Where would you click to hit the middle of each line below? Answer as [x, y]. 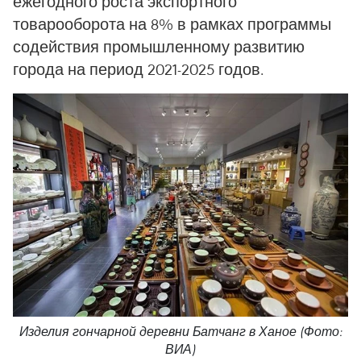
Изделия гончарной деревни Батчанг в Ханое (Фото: [180, 332]
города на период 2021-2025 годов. [139, 69]
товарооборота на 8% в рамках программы [172, 24]
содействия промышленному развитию [159, 46]
